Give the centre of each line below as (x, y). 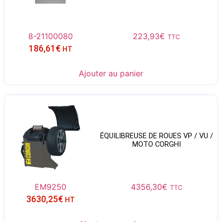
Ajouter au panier (111, 73)
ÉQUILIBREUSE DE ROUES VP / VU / (156, 136)
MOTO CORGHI (156, 145)
